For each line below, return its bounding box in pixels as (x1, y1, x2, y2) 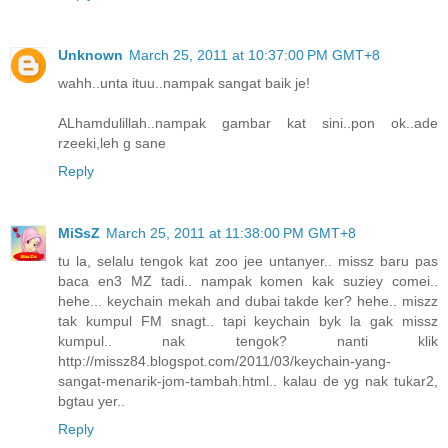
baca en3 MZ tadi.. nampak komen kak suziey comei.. (58, 272, 438, 289)
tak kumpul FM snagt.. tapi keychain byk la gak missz (58, 312, 438, 329)
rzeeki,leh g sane (58, 134, 166, 151)
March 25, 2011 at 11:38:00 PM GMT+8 (106, 224, 356, 241)
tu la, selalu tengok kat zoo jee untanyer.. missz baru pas (58, 252, 438, 269)
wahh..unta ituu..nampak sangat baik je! (58, 74, 310, 91)
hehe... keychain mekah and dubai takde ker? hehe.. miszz (58, 292, 438, 309)
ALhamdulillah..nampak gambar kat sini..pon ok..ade (58, 114, 438, 131)
